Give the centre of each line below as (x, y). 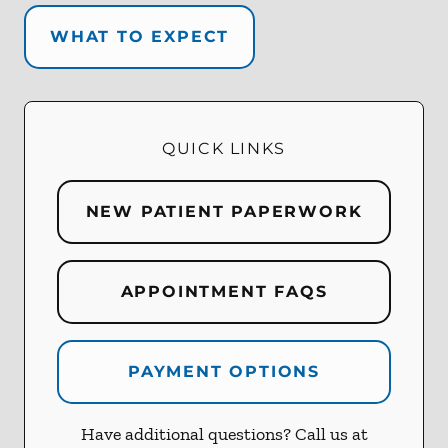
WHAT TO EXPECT (140, 37)
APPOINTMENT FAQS (224, 292)
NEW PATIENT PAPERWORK (224, 212)
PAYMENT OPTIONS (224, 372)
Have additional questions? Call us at (224, 434)
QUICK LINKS (224, 149)
